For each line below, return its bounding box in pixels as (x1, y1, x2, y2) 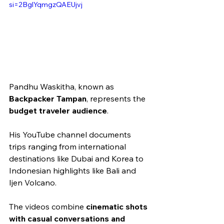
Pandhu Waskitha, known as (9, 81, 116, 92)
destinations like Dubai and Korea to (9, 153, 145, 164)
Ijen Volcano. (9, 177, 56, 188)
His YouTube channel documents (9, 129, 133, 140)
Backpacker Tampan (9, 93, 86, 104)
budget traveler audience (9, 105, 107, 116)
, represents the (86, 93, 147, 104)
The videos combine (9, 201, 86, 212)
